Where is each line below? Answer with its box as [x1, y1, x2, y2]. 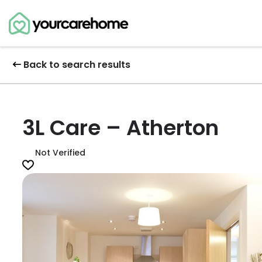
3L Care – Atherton [22, 113, 219, 143]
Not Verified [35, 147, 85, 158]
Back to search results [23, 58, 130, 71]
